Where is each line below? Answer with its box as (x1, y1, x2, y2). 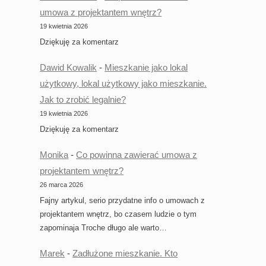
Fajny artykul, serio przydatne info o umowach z (40, 196, 205, 205)
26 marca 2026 (40, 181, 84, 189)
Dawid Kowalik (40, 62, 97, 73)
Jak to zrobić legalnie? (40, 94, 126, 105)
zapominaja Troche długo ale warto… (40, 223, 167, 232)
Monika (40, 150, 69, 160)
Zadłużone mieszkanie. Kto (72, 248, 178, 259)
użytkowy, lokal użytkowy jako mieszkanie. (40, 78, 207, 89)
